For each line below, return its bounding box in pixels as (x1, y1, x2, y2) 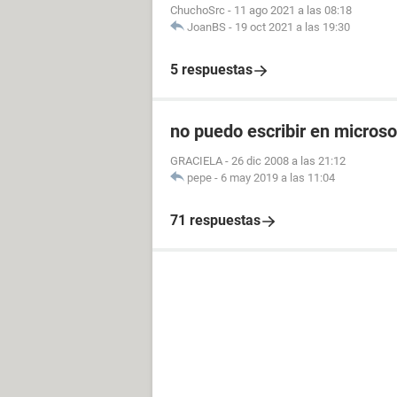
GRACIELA (170, 154, 222, 167)
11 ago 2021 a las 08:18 (234, 4, 352, 17)
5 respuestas (170, 61, 253, 78)
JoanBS (187, 20, 226, 34)
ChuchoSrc (170, 4, 225, 17)
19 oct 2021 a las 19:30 (235, 20, 350, 34)
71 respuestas (170, 212, 261, 229)
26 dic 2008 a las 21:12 (231, 154, 346, 167)
